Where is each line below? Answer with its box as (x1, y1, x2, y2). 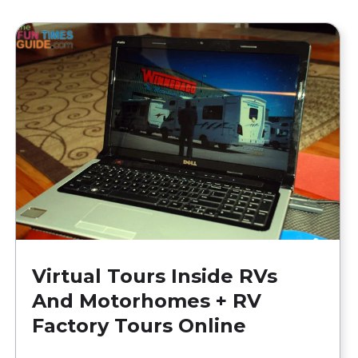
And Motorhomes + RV (32, 288, 262, 312)
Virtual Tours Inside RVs (32, 264, 278, 288)
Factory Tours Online (32, 313, 247, 337)
